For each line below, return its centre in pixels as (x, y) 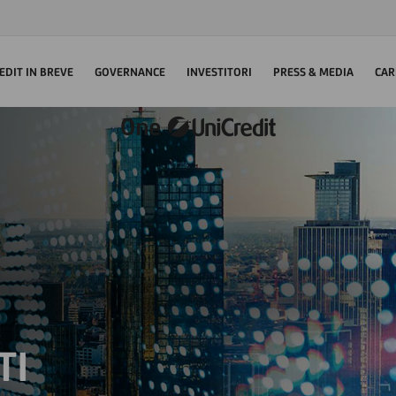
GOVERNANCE (130, 72)
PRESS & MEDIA (313, 72)
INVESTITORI (219, 72)
